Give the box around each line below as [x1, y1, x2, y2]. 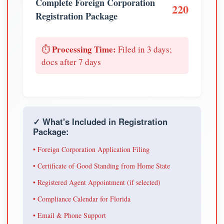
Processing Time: [52, 42, 116, 55]
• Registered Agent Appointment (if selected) [33, 177, 160, 187]
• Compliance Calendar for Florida [33, 193, 130, 203]
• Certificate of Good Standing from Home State [33, 160, 170, 170]
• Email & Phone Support [33, 210, 106, 220]
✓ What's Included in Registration [33, 115, 167, 127]
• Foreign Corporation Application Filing [33, 144, 149, 154]
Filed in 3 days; [116, 43, 172, 55]
